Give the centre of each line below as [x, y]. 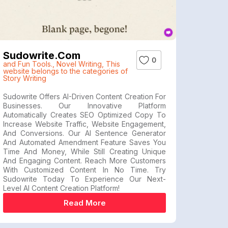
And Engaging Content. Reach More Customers [84, 161]
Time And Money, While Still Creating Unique [84, 151]
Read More [84, 203]
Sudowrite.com [42, 55]
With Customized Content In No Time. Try [84, 170]
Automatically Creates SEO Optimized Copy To [84, 115]
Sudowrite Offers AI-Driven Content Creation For [84, 96]
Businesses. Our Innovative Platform [84, 106]
